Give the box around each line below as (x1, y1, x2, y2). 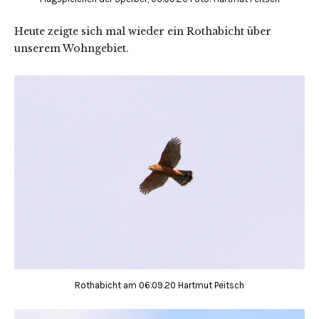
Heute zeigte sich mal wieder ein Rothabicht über (14, 25, 271, 38)
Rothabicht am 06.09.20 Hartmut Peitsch (75, 280, 244, 291)
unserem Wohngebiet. (14, 42, 129, 56)
